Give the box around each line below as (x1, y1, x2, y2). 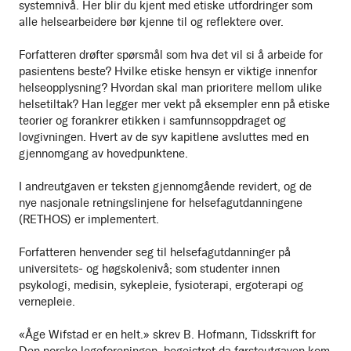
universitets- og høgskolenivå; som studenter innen (19, 261, 280, 276)
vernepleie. (19, 294, 75, 309)
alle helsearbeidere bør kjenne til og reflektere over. (19, 14, 284, 29)
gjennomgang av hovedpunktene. (19, 146, 188, 161)
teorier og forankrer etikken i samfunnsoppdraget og (19, 113, 286, 128)
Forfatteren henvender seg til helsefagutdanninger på (19, 244, 291, 259)
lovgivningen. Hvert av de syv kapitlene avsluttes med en (19, 129, 309, 144)
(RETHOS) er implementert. (19, 212, 159, 226)
